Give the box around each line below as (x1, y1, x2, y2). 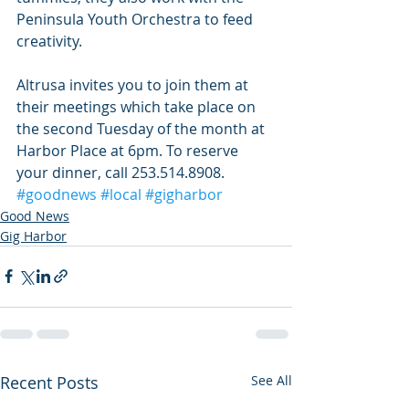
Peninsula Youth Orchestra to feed (16, 8, 257, 29)
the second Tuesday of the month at (16, 118, 268, 139)
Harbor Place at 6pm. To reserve (16, 140, 242, 161)
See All (251, 371, 292, 389)
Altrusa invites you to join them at (16, 74, 252, 95)
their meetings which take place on (16, 96, 259, 117)
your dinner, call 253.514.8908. (16, 162, 225, 183)
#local (100, 184, 142, 204)
